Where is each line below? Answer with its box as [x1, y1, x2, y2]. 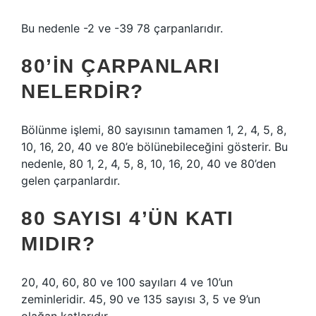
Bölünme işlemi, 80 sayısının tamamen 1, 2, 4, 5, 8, [21, 123, 286, 137]
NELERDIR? [21, 80, 144, 102]
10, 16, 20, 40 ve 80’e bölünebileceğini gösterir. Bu [21, 140, 288, 154]
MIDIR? [21, 233, 95, 255]
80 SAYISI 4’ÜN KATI [21, 207, 234, 229]
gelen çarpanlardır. [21, 174, 120, 188]
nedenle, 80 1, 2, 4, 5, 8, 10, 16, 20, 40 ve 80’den [21, 157, 276, 171]
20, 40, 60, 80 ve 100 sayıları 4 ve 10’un [21, 275, 233, 289]
